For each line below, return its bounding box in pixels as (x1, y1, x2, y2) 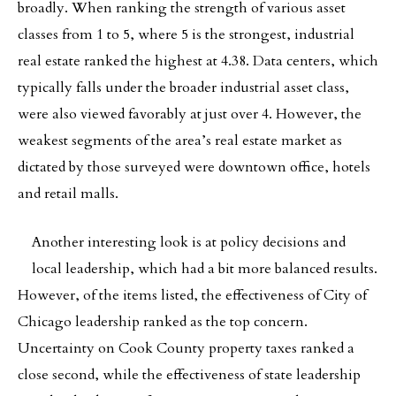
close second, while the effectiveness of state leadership (18, 365, 361, 385)
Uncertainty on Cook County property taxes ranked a (18, 339, 354, 358)
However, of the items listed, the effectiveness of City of (18, 286, 367, 305)
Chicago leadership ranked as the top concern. (18, 312, 308, 331)
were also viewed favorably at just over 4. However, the (18, 104, 362, 124)
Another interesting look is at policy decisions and (32, 232, 346, 252)
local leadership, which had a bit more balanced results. (32, 259, 377, 278)
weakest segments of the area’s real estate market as (18, 131, 342, 150)
